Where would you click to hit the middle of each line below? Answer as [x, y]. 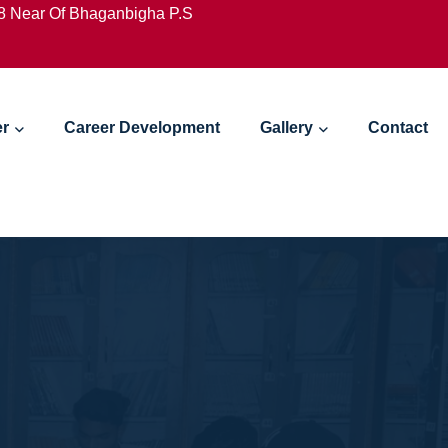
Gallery [286, 127]
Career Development [142, 127]
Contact [398, 127]
